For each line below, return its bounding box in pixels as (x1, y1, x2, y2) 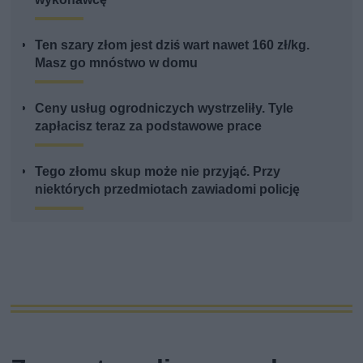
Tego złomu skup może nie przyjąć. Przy (35, 163, 281, 179)
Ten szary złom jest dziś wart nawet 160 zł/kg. (35, 36, 310, 53)
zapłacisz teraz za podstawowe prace (35, 117, 263, 134)
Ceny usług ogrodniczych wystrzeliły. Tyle (35, 100, 294, 116)
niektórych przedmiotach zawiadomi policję (35, 181, 301, 197)
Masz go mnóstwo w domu (35, 54, 199, 70)
